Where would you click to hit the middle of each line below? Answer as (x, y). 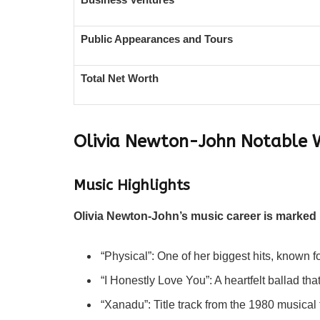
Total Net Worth (120, 78)
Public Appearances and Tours (157, 39)
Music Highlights (132, 185)
